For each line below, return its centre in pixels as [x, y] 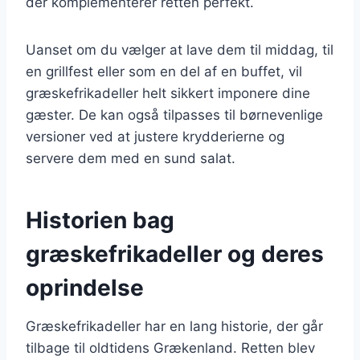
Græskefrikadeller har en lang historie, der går [174, 326]
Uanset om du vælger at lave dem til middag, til [180, 49]
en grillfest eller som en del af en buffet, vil [164, 71]
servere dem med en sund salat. [131, 158]
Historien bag [100, 220]
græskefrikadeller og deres [175, 254]
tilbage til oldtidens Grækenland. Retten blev [170, 348]
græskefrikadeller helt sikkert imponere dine [168, 93]
